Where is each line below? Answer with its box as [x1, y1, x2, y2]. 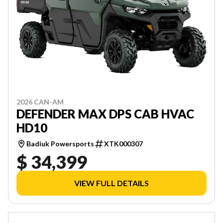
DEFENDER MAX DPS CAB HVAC [16, 106, 194, 121]
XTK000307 [104, 139, 143, 148]
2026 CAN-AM [16, 97, 64, 106]
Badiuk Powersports [26, 139, 94, 148]
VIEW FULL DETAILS [74, 178, 149, 188]
